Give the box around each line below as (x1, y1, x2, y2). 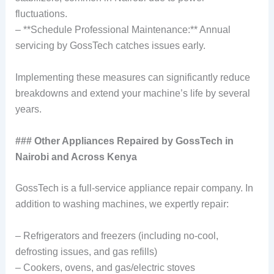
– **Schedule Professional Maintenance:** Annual (15, 24, 231, 35)
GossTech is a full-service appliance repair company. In (15, 183, 253, 194)
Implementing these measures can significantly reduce (15, 72, 250, 83)
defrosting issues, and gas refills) (15, 246, 157, 257)
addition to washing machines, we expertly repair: (15, 199, 229, 210)
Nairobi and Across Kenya (15, 151, 137, 162)
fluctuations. (15, 9, 67, 20)
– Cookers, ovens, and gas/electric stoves (15, 262, 195, 273)
